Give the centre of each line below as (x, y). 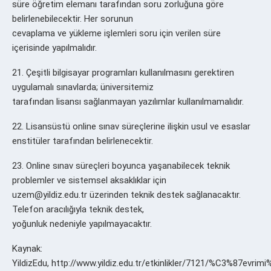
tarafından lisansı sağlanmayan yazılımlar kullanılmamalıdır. (128, 101)
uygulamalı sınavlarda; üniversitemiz (83, 87)
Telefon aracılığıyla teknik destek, (78, 209)
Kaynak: (27, 248)
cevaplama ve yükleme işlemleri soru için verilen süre (116, 33)
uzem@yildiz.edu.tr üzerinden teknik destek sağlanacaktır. (126, 194)
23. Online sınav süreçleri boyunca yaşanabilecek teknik (121, 165)
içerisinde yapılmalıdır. (54, 47)
